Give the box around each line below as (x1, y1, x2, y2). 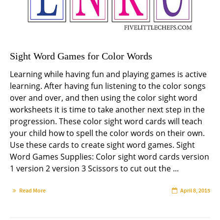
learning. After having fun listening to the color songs (10, 81, 206, 92)
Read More (19, 187, 46, 195)
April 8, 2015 (180, 187, 210, 195)
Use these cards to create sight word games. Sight (10, 139, 195, 151)
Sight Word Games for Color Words (10, 51, 152, 62)
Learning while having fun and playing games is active (10, 69, 207, 80)
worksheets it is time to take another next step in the (10, 104, 205, 115)
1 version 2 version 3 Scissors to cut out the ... (10, 163, 179, 174)
